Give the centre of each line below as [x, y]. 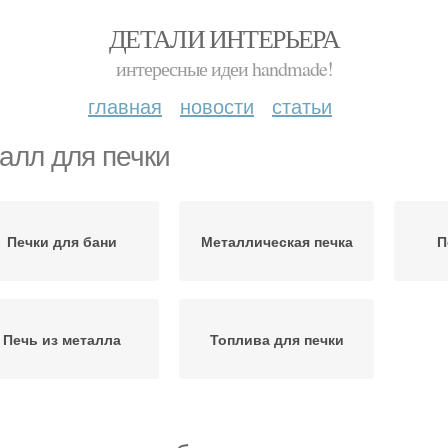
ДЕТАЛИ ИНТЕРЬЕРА [224, 38]
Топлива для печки [276, 339]
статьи [302, 105]
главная [125, 105]
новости [217, 105]
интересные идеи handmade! [224, 68]
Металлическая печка [276, 241]
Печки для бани [61, 241]
